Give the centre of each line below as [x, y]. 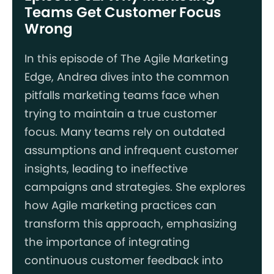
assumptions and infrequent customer [131, 150]
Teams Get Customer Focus [123, 12]
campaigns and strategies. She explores [135, 187]
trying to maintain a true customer [121, 113]
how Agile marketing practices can [120, 205]
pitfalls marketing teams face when [122, 95]
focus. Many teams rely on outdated [125, 131]
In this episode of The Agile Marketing [126, 58]
